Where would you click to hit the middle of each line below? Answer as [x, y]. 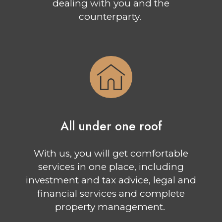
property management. [110, 207]
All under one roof [111, 126]
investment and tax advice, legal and [111, 180]
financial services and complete [111, 193]
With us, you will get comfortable [111, 153]
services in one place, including [111, 166]
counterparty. [110, 17]
